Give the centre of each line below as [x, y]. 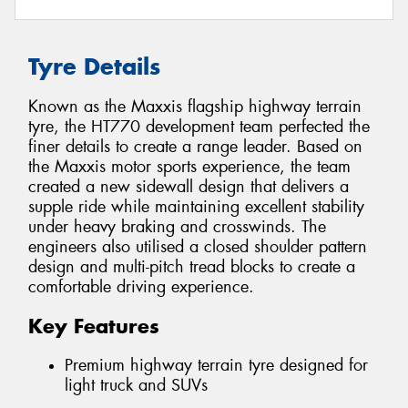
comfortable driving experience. [141, 287]
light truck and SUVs [136, 385]
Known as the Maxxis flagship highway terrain [195, 107]
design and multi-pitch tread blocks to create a [192, 267]
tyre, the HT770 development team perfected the [199, 127]
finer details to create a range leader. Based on [195, 147]
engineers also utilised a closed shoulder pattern [198, 247]
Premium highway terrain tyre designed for [216, 365]
